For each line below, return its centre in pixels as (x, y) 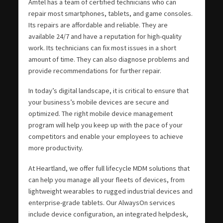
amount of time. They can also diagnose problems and (109, 59)
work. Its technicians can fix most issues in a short (102, 48)
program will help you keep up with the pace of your (105, 125)
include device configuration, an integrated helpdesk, (108, 214)
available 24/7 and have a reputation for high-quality (105, 36)
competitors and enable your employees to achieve (106, 137)
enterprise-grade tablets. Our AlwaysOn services (102, 203)
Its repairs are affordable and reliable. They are (98, 25)
